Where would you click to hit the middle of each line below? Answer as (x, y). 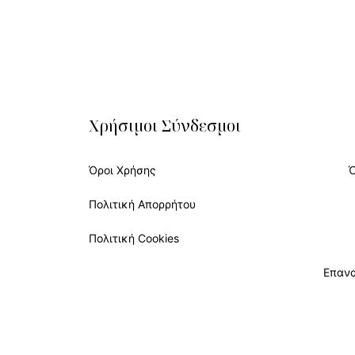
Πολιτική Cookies (134, 238)
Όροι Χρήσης (122, 170)
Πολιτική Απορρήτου (142, 204)
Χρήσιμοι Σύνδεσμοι (164, 126)
